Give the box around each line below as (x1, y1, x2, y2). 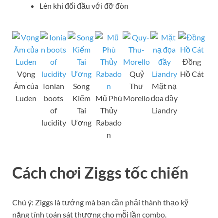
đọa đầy (151, 93, 178, 103)
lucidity (41, 117, 66, 127)
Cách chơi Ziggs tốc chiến (12, 163, 188, 182)
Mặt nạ (152, 81, 177, 91)
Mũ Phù (95, 93, 123, 103)
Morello (123, 93, 150, 103)
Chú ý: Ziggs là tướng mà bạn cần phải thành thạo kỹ (12, 198, 188, 207)
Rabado (96, 117, 122, 127)
